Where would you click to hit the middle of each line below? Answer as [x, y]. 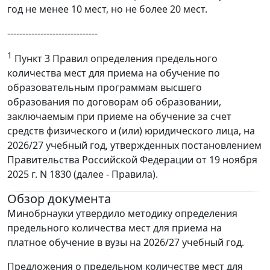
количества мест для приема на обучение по [114, 73]
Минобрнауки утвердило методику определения [122, 214]
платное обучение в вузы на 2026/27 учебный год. [126, 243]
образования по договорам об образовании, [114, 102]
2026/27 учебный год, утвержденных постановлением [134, 146]
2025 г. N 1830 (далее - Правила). [83, 174]
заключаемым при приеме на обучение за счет [119, 117]
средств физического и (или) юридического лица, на [131, 131]
